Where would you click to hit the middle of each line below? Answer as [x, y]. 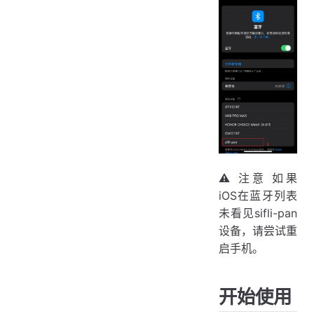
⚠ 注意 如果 [258, 178]
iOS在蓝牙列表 [258, 195]
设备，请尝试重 [258, 230]
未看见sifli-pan [258, 213]
